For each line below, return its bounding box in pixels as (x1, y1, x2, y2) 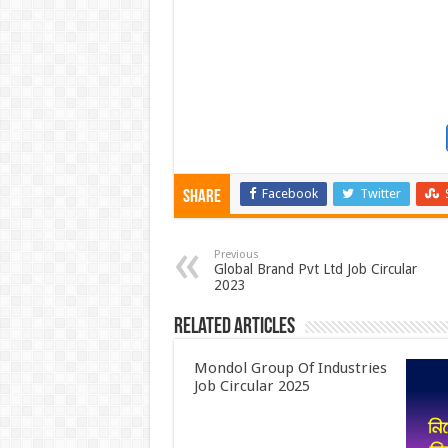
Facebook (261, 186, 318, 202)
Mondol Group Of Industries (193, 359, 387, 378)
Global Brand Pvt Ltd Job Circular (213, 261, 417, 278)
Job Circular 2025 (193, 377, 310, 396)
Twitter (359, 186, 401, 202)
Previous (213, 248, 259, 262)
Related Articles (173, 316, 295, 340)
